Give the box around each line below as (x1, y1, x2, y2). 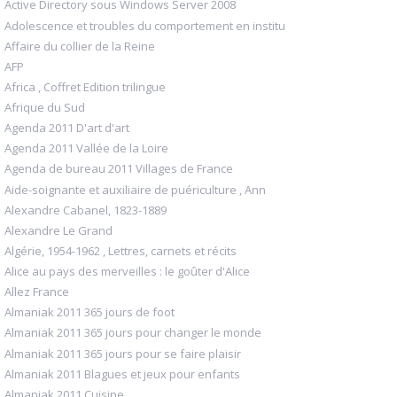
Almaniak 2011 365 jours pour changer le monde (4, 324, 261, 341)
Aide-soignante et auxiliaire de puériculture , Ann (4, 181, 266, 198)
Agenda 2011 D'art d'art (4, 120, 129, 136)
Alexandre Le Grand (4, 222, 113, 238)
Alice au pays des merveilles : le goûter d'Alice (4, 263, 250, 280)
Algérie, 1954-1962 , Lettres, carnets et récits (4, 242, 237, 259)
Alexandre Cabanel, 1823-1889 (4, 201, 167, 218)
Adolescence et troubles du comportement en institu (4, 17, 285, 34)
